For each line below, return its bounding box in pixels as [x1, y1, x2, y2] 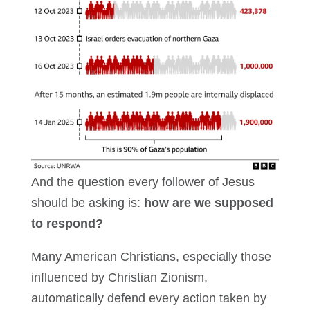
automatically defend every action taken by [30, 291, 266, 306]
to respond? [30, 217, 103, 231]
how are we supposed [143, 196, 273, 210]
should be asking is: [30, 196, 144, 210]
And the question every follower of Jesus [30, 175, 255, 190]
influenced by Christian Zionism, [30, 271, 208, 285]
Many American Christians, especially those [30, 250, 271, 264]
